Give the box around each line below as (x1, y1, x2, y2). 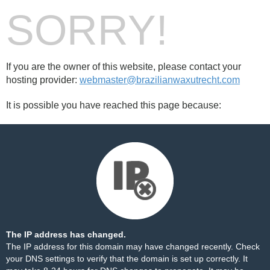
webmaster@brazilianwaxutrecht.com (80, 75, 240, 85)
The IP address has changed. (6, 230, 126, 239)
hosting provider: (6, 75, 80, 85)
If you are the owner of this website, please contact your (6, 61, 241, 72)
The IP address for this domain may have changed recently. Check (6, 242, 260, 251)
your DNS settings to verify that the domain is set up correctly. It (6, 254, 248, 263)
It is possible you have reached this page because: (6, 100, 221, 110)
